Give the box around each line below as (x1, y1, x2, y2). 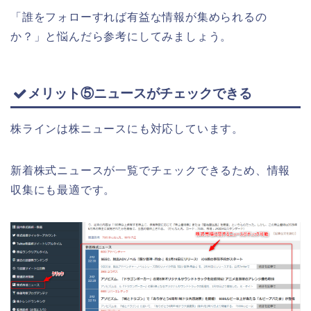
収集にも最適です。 (10, 183, 116, 196)
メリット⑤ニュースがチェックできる (28, 85, 252, 101)
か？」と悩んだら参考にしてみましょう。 (10, 30, 233, 42)
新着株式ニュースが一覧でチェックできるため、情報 (10, 164, 291, 176)
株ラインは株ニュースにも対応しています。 (10, 122, 244, 135)
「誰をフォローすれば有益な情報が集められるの (10, 10, 267, 23)
